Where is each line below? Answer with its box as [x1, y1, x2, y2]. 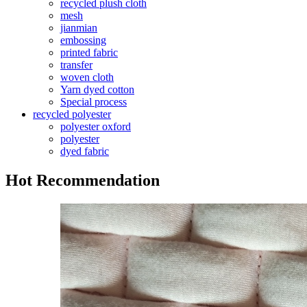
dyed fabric [60, 145, 109, 157]
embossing [60, 34, 106, 46]
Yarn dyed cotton [60, 83, 134, 95]
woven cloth [60, 71, 114, 83]
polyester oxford [60, 120, 131, 132]
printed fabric [60, 46, 118, 58]
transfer [60, 58, 93, 71]
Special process [60, 95, 127, 108]
